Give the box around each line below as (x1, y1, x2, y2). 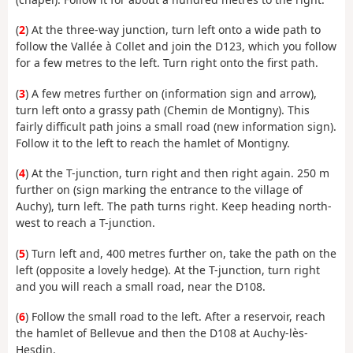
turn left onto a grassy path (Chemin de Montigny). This (16, 102, 310, 117)
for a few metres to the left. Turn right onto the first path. (16, 55, 318, 71)
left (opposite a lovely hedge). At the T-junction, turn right (16, 262, 320, 277)
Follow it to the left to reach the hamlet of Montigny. (16, 135, 290, 150)
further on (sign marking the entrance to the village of (16, 182, 303, 198)
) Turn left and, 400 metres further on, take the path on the (25, 245, 336, 261)
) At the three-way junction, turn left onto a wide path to (25, 22, 321, 38)
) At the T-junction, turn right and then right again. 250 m (25, 165, 329, 181)
